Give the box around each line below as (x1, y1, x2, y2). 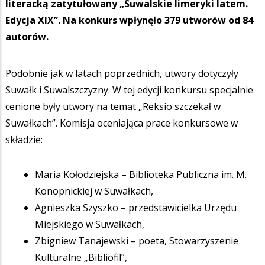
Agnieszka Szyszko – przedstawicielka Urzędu (35, 201, 237, 215)
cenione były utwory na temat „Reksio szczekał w (5, 100, 221, 114)
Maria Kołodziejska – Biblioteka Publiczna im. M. (35, 168, 247, 182)
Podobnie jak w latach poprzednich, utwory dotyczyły (5, 67, 238, 80)
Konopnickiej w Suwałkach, (35, 185, 153, 198)
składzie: (5, 133, 43, 147)
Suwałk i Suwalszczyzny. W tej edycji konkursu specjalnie (5, 83, 253, 97)
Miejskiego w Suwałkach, (35, 218, 144, 231)
